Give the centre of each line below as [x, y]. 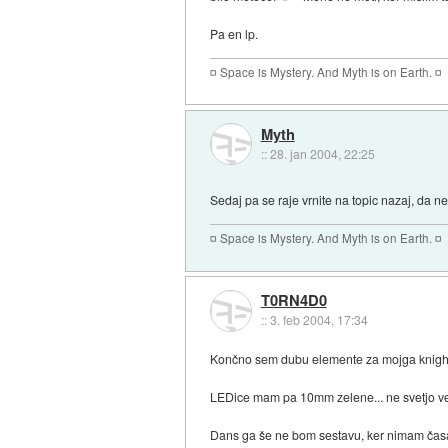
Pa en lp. [234, 33]
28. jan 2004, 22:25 [322, 154]
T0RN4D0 [293, 300]
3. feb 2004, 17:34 [318, 320]
